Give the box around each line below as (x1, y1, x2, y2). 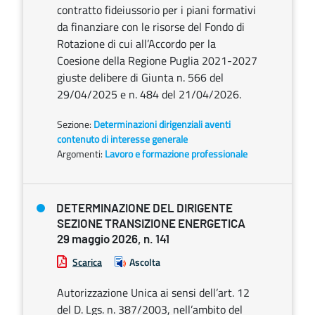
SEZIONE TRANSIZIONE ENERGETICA (57, 218, 245, 230)
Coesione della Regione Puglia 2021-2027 (57, 52, 257, 69)
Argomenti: (57, 146, 103, 161)
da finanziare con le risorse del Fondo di (57, 18, 245, 35)
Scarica (72, 255, 102, 269)
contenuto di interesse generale (57, 131, 188, 146)
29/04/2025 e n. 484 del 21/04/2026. (57, 86, 241, 103)
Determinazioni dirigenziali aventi (94, 117, 231, 131)
